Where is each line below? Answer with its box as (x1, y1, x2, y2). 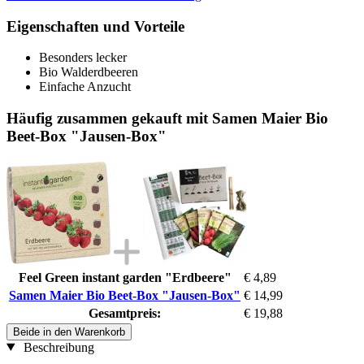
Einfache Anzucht (39, 80, 131, 94)
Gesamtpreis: (89, 305, 161, 320)
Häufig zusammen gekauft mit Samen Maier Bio (6, 109, 328, 127)
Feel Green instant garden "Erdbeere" (18, 270, 232, 284)
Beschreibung (19, 340, 94, 354)
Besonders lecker (39, 50, 127, 65)
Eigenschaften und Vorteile (6, 17, 184, 35)
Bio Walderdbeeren (39, 65, 138, 80)
